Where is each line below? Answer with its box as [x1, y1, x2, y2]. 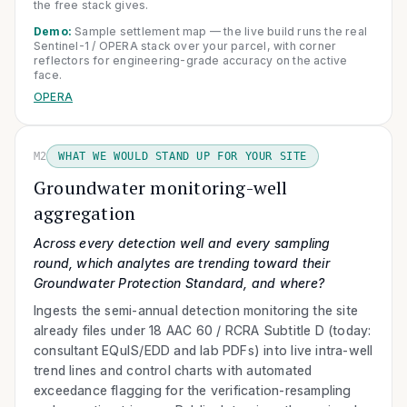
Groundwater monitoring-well [34, 174, 288, 200]
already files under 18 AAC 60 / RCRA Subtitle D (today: [34, 322, 372, 338]
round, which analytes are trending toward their [34, 254, 330, 271]
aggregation [34, 200, 136, 225]
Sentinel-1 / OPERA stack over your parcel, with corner [34, 38, 337, 53]
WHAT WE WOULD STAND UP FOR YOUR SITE [58, 149, 308, 163]
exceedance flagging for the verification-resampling [34, 382, 352, 398]
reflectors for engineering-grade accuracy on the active [34, 53, 348, 67]
